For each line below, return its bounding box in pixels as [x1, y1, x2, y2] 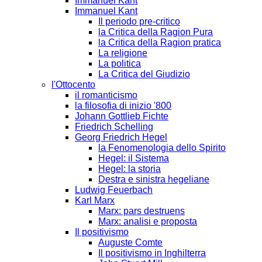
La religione [98, 47, 147, 58]
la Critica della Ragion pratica [98, 37, 221, 47]
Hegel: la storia [98, 163, 161, 174]
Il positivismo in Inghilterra [98, 247, 206, 258]
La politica [98, 58, 141, 68]
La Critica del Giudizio [98, 68, 190, 79]
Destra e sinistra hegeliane [98, 174, 209, 184]
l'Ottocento [51, 79, 95, 89]
